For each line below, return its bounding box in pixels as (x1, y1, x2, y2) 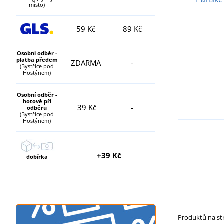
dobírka (26, 152, 48, 160)
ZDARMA (71, 57, 101, 68)
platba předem (16, 55, 58, 63)
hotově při (22, 97, 51, 105)
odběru (27, 103, 47, 111)
